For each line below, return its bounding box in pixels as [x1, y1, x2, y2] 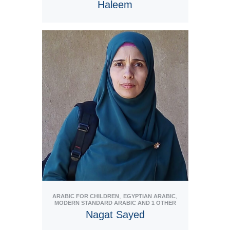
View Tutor [102, 63, 128, 70]
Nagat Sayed [85, 209, 145, 221]
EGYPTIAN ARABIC [123, 193, 176, 199]
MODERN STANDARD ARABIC [54, 199, 136, 206]
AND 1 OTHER [136, 199, 176, 206]
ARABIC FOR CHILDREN [52, 193, 119, 199]
